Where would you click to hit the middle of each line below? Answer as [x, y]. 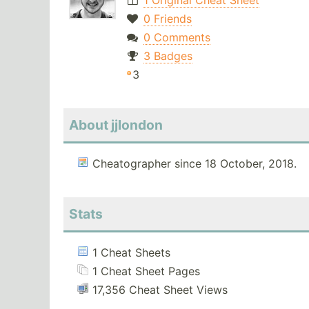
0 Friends [167, 19]
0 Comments [177, 38]
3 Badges [168, 56]
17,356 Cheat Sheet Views [160, 290]
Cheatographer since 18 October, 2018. [195, 164]
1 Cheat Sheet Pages [146, 271]
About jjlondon [116, 125]
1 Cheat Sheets [131, 253]
